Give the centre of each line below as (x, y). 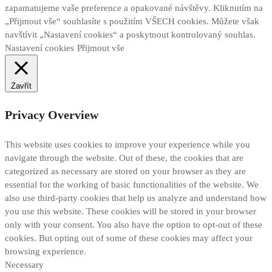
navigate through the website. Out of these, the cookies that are (124, 158)
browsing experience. (46, 251)
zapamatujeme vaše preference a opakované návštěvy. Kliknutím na (134, 8)
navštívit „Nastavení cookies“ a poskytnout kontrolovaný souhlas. (130, 34)
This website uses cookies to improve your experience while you (127, 144)
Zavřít (21, 86)
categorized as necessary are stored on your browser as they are (125, 171)
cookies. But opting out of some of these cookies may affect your (129, 238)
